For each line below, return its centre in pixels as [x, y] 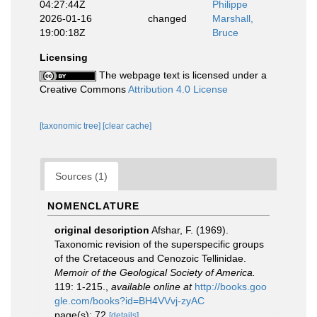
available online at [151, 287]
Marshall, [233, 18]
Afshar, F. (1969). [190, 230]
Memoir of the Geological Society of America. [155, 272]
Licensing [64, 57]
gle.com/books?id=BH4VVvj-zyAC [129, 301]
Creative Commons [84, 89]
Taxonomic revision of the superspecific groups [159, 244]
